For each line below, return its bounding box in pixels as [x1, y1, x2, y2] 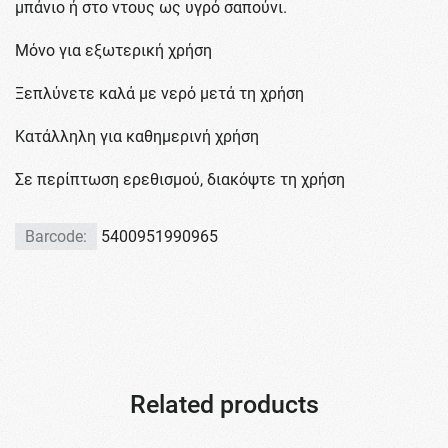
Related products [129, 390, 319, 420]
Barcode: [25, 227, 87, 247]
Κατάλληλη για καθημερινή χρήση [15, 127, 259, 147]
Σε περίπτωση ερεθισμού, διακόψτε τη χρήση [15, 170, 345, 190]
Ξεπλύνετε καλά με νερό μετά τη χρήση [15, 84, 304, 104]
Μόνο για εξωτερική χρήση [15, 41, 212, 61]
